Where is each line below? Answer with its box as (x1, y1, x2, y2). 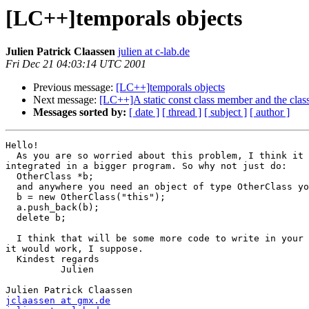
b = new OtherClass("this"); (6, 192, 166, 203)
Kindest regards (6, 254, 99, 265)
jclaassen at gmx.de (6, 295, 110, 306)
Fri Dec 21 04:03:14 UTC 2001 (6, 58, 146, 70)
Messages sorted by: (33, 106, 126, 119)
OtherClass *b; (6, 171, 94, 182)
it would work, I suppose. (6, 243, 143, 255)
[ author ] (250, 106, 290, 119)
